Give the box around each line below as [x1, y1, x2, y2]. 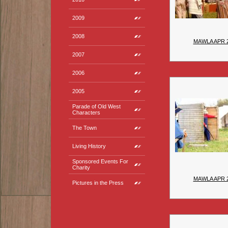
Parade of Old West [72, 103, 121, 109]
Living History [72, 143, 106, 149]
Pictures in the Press [72, 180, 124, 186]
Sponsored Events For [72, 158, 128, 164]
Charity [72, 164, 90, 170]
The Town [72, 125, 97, 131]
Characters [72, 109, 100, 116]
